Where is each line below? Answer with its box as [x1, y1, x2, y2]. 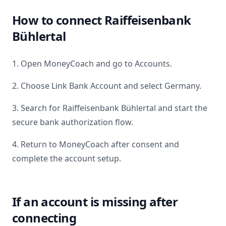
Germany [164, 80, 199, 91]
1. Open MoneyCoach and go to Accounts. [12, 58, 172, 69]
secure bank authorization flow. [12, 117, 133, 128]
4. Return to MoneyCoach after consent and [12, 139, 179, 150]
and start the [156, 102, 207, 114]
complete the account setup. [12, 153, 121, 164]
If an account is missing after [12, 193, 178, 210]
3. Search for [12, 102, 63, 114]
